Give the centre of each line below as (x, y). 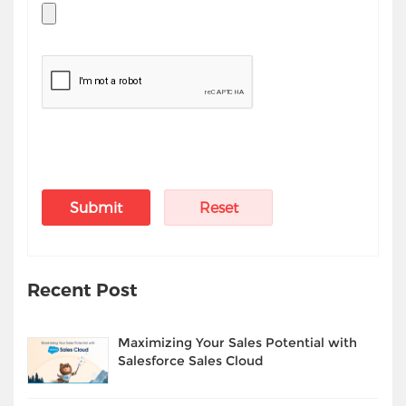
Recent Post (82, 290)
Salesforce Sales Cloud (190, 361)
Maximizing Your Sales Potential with (237, 343)
